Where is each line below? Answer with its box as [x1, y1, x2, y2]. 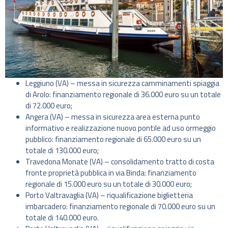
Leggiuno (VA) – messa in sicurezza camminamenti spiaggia [25, 77, 219, 89]
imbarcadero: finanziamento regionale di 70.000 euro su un [25, 200, 215, 212]
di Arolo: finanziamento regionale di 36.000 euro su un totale [25, 88, 221, 100]
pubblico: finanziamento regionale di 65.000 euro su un [25, 133, 201, 145]
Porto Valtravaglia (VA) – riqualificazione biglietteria [25, 189, 193, 201]
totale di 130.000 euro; [25, 144, 99, 156]
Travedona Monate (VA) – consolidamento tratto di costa [25, 155, 214, 167]
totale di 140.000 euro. [25, 211, 99, 223]
